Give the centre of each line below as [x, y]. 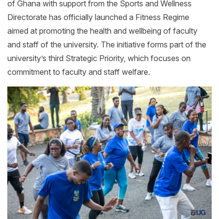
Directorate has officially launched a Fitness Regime [98, 17]
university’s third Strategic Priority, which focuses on [99, 58]
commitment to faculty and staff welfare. [79, 72]
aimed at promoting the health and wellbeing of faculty [102, 31]
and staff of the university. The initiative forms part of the [107, 44]
